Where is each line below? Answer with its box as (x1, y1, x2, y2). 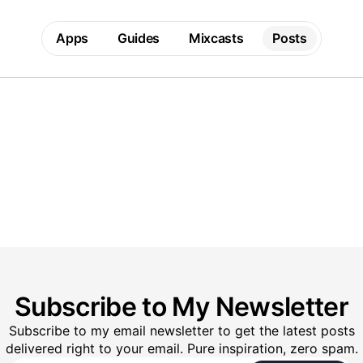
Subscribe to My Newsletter (14, 291, 349, 322)
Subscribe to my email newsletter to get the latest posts (8, 322, 355, 339)
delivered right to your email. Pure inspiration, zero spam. (5, 340, 358, 357)
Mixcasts (188, 30, 244, 46)
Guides (117, 30, 160, 46)
